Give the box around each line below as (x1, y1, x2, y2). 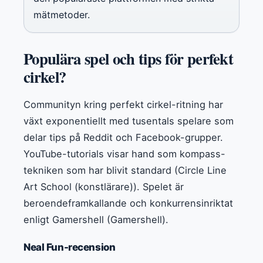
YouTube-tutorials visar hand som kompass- (23, 147, 225, 160)
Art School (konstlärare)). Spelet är (23, 180, 184, 193)
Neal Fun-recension (23, 241, 116, 253)
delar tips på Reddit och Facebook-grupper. (23, 131, 223, 143)
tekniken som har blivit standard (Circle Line (23, 164, 227, 176)
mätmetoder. (33, 8, 90, 21)
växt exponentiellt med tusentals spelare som (23, 114, 234, 127)
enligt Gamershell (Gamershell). (23, 213, 168, 225)
